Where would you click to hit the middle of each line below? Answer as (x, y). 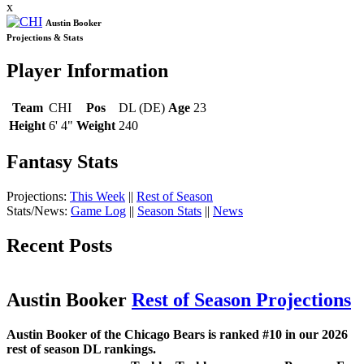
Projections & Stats (45, 37)
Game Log (98, 211)
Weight (96, 125)
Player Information (87, 70)
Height (27, 125)
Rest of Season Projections (241, 300)
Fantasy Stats (62, 162)
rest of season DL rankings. (81, 349)
